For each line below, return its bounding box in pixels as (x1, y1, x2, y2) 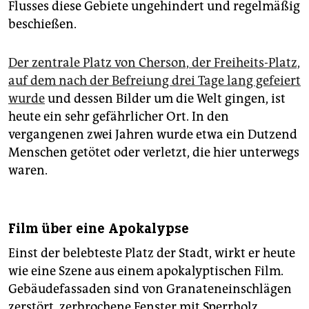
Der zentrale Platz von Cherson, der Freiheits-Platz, (8, 55, 300, 71)
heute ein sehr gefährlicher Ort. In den (8, 109, 229, 125)
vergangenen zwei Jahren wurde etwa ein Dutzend (8, 127, 297, 143)
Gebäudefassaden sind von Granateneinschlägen (8, 281, 292, 297)
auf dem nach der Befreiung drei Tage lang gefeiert (8, 73, 301, 89)
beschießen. (8, 17, 77, 32)
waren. (8, 163, 48, 179)
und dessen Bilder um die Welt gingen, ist (45, 91, 286, 107)
